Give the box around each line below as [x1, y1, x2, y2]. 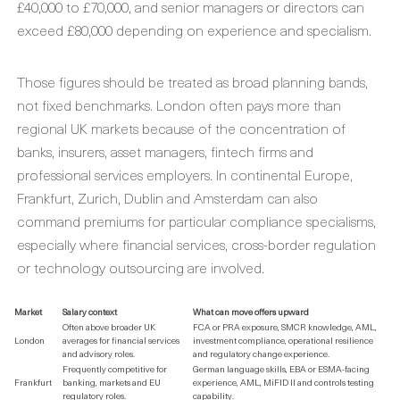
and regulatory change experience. [193, 346, 329, 360]
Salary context [62, 304, 117, 318]
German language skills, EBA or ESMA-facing [193, 362, 370, 375]
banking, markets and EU [62, 375, 161, 388]
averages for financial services [62, 333, 179, 346]
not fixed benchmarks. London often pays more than [17, 94, 341, 115]
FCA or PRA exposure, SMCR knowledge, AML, [193, 320, 377, 333]
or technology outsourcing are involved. [17, 256, 264, 278]
